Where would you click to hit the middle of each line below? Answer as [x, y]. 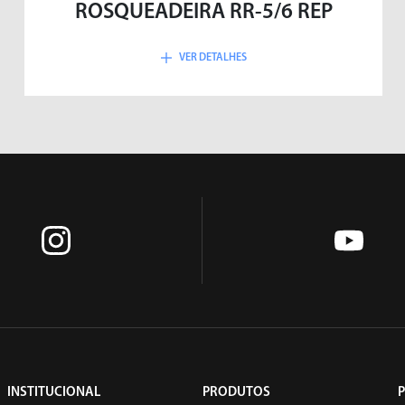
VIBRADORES [106, 189]
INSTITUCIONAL [54, 393]
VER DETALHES [212, 58]
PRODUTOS [236, 393]
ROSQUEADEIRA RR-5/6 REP [203, 13]
